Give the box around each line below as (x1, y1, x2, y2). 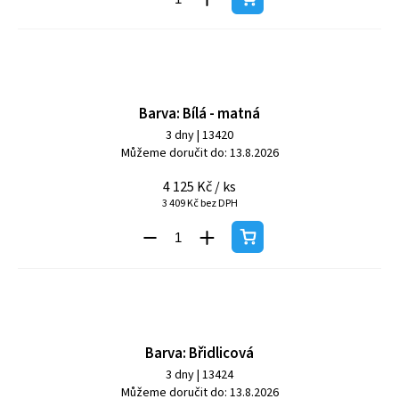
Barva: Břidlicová (145, 342, 254, 364)
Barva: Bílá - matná (139, 103, 260, 126)
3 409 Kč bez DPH (161, 196, 238, 212)
